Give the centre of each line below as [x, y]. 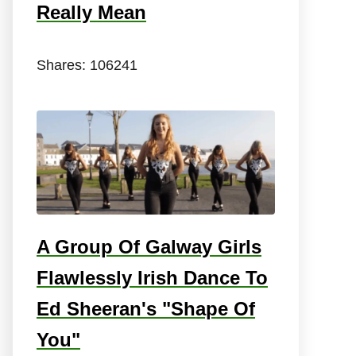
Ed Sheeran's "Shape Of [146, 309]
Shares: [63, 65]
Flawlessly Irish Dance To [152, 278]
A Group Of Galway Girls [149, 247]
